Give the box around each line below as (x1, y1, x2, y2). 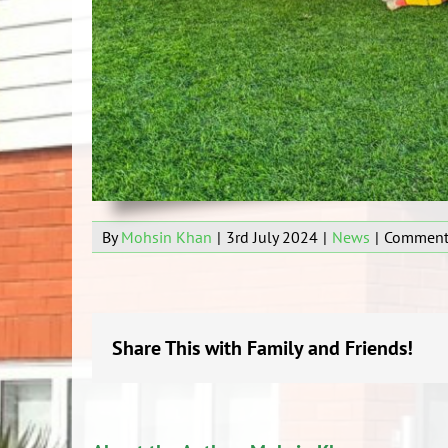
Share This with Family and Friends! (112, 335, 413, 362)
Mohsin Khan (121, 227, 212, 248)
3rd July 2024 (226, 227, 318, 248)
